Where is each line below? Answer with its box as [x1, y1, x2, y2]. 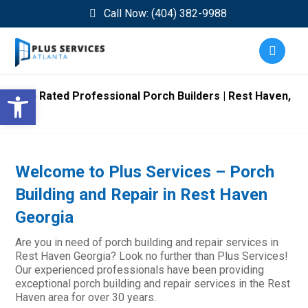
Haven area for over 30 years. [15, 291, 157, 304]
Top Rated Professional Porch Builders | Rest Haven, [16, 89, 291, 102]
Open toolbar [6, 82, 128, 109]
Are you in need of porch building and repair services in [15, 236, 279, 249]
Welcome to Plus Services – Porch [15, 162, 275, 181]
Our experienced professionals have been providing [15, 263, 265, 276]
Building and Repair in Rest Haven [15, 185, 268, 204]
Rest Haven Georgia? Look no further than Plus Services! [15, 250, 289, 263]
